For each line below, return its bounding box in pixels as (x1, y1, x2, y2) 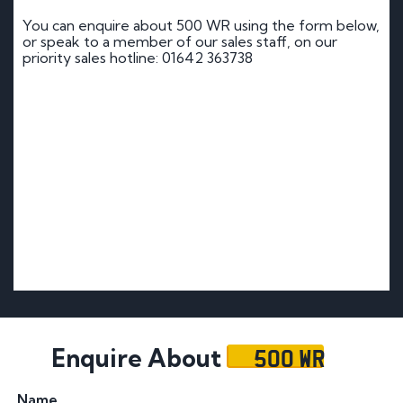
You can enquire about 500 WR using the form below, (22, 15, 380, 34)
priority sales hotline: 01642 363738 (22, 48, 253, 67)
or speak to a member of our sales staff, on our (22, 31, 337, 50)
